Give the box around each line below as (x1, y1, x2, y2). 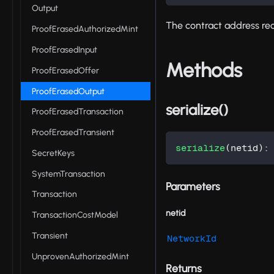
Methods (166, 59, 242, 83)
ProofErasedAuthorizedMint (32, 24, 138, 35)
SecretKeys (32, 147, 75, 158)
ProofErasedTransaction (32, 106, 124, 117)
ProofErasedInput (32, 44, 97, 55)
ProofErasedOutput (32, 86, 105, 97)
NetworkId (167, 233, 217, 244)
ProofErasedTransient (32, 127, 114, 138)
